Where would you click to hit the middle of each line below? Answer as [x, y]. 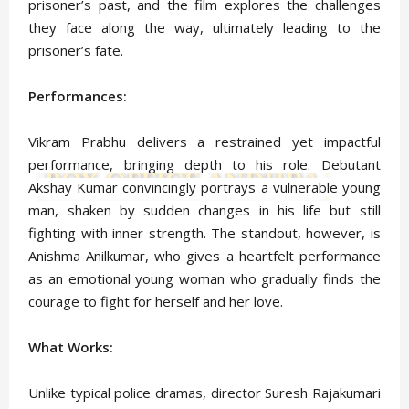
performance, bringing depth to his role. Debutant [204, 165]
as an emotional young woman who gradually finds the [204, 279]
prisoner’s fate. [76, 51]
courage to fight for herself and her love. [156, 302]
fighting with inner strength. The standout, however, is [204, 233]
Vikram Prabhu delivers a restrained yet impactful [204, 142]
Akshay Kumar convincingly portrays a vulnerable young [204, 188]
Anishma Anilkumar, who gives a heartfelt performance [204, 256]
